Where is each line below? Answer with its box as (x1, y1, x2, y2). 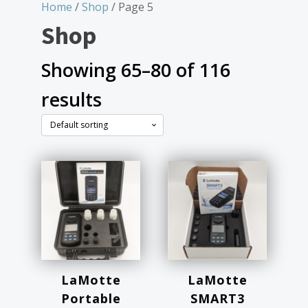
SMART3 (190, 290, 245, 307)
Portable (60, 290, 121, 307)
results (41, 87, 102, 112)
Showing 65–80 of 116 (41, 57, 230, 82)
